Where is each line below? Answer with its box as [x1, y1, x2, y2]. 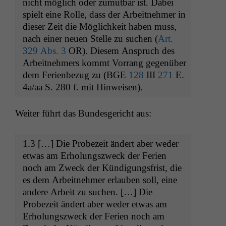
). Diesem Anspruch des [82, 45, 175, 56]
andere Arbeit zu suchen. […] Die [23, 187, 152, 198]
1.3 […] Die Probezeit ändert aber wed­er [23, 138, 179, 149]
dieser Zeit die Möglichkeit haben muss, [23, 21, 177, 32]
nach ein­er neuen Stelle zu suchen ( [23, 33, 158, 44]
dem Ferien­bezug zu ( [23, 69, 106, 80]
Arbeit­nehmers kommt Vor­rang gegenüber [23, 57, 186, 68]
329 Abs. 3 [23, 45, 69, 56]
